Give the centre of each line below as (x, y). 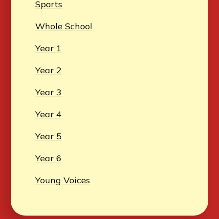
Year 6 (49, 158)
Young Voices (63, 180)
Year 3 (49, 92)
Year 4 (49, 114)
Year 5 (49, 136)
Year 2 (49, 70)
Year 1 (49, 48)
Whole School (64, 26)
